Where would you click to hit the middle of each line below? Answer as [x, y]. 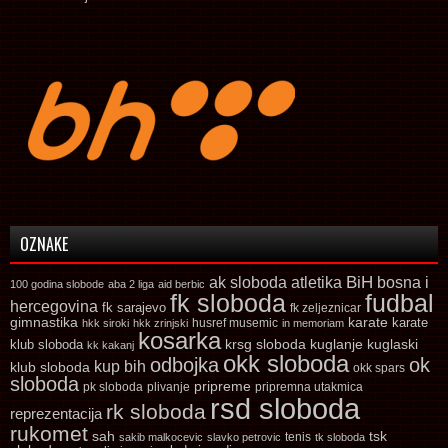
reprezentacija [56, 413]
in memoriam [313, 322]
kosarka [179, 340]
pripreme [222, 385]
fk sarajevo [134, 307]
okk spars [379, 367]
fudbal [399, 302]
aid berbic [181, 283]
